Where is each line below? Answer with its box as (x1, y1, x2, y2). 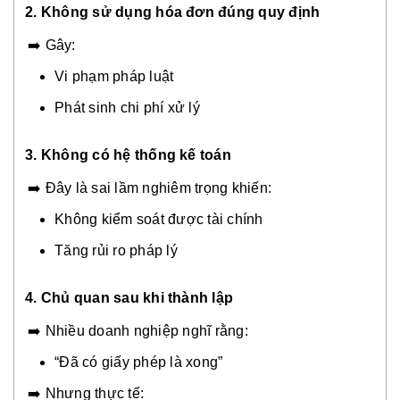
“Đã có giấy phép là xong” (54, 354, 223, 371)
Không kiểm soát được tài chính (54, 212, 263, 228)
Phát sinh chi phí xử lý (54, 100, 200, 116)
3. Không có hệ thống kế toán (25, 147, 231, 163)
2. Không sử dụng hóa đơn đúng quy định (25, 4, 321, 21)
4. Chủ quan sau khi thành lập (25, 290, 234, 306)
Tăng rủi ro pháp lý (54, 243, 178, 259)
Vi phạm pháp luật (54, 69, 174, 85)
